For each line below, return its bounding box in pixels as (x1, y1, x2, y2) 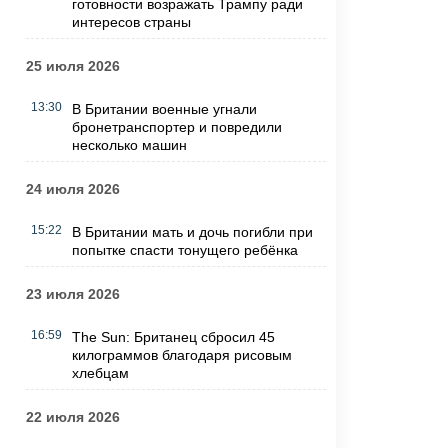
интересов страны (71, 14, 191, 31)
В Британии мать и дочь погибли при (71, 224, 313, 241)
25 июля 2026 (25, 58, 120, 75)
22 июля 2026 (25, 409, 120, 426)
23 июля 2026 (25, 286, 120, 303)
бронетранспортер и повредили (71, 119, 282, 136)
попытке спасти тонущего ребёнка (71, 242, 298, 259)
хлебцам (71, 365, 129, 382)
